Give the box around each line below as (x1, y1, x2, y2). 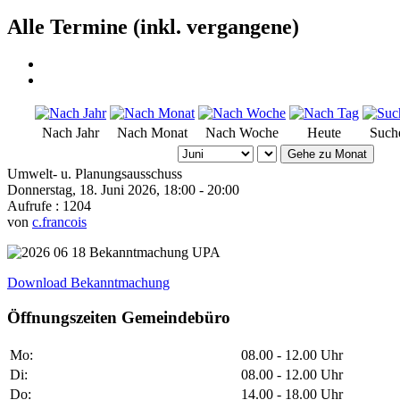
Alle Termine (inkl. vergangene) (7, 14, 299, 38)
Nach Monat (117, 125, 187, 141)
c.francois (32, 214, 87, 230)
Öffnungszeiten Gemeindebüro (7, 308, 230, 328)
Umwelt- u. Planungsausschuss (7, 166, 182, 182)
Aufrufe (7, 198, 52, 214)
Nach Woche (205, 125, 279, 141)
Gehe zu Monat (287, 147, 367, 162)
